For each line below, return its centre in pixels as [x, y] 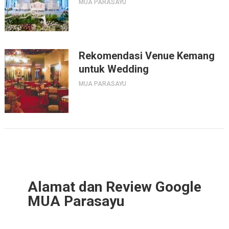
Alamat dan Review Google [114, 187]
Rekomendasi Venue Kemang [146, 55]
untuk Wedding [113, 69]
